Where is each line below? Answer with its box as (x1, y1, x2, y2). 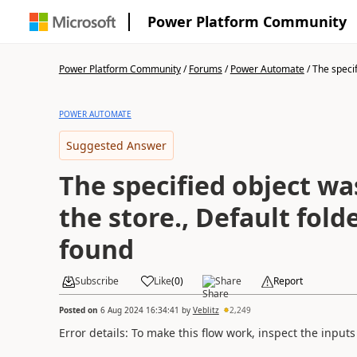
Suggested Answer (65, 138, 167, 153)
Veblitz (192, 304, 219, 316)
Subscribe (74, 274, 119, 288)
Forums (188, 62, 222, 76)
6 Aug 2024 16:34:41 (100, 304, 179, 316)
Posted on (58, 304, 100, 316)
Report (273, 274, 303, 288)
